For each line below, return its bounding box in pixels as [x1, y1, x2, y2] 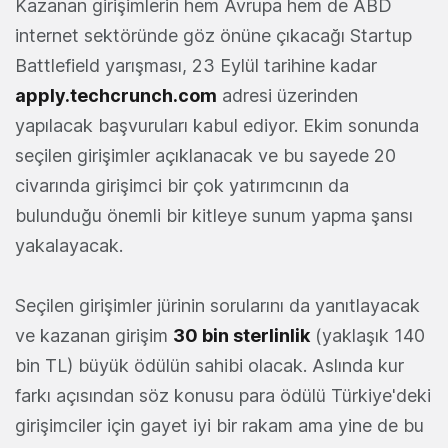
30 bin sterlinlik [173, 324, 310, 346]
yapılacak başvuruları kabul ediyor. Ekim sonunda [15, 114, 419, 136]
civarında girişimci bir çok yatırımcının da [15, 174, 349, 196]
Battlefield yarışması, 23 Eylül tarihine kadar [15, 54, 377, 76]
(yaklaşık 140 [310, 324, 425, 346]
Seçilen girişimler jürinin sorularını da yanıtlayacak [15, 294, 420, 316]
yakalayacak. [15, 234, 123, 256]
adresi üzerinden [217, 84, 358, 106]
